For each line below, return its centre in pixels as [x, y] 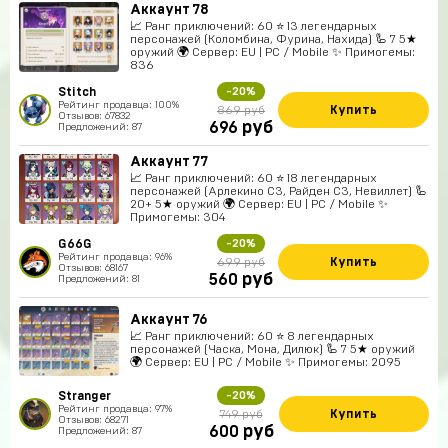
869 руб [241, 110]
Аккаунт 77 [169, 161]
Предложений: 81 [99, 279]
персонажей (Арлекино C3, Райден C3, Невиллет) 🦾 [278, 190]
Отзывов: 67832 [94, 116]
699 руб [241, 262]
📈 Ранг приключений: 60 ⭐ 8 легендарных [252, 336]
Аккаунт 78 [169, 9]
